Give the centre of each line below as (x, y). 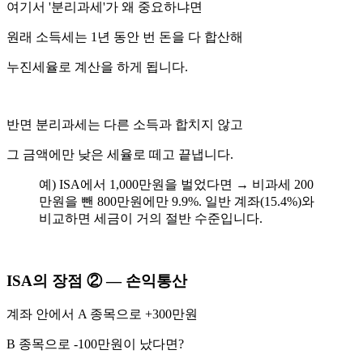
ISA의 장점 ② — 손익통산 (97, 280)
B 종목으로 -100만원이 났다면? (95, 344)
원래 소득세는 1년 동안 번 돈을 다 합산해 (125, 36)
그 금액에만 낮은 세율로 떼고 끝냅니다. (122, 154)
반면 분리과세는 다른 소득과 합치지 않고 (125, 124)
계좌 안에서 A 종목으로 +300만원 (102, 314)
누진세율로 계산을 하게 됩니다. (97, 66)
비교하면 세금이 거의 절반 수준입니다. (151, 218)
